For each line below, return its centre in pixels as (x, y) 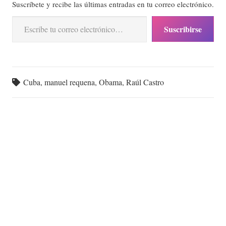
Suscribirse (183, 29)
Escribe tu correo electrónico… (33, 15)
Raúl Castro (145, 82)
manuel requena (70, 82)
